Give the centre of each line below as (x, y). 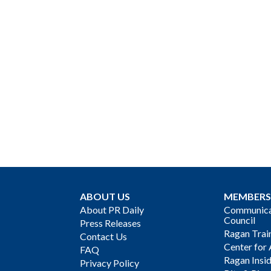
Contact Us (103, 236)
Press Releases (110, 223)
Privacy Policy (109, 263)
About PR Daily (112, 209)
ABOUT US (105, 196)
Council (240, 220)
